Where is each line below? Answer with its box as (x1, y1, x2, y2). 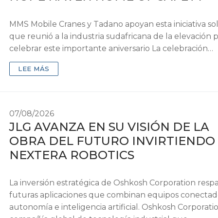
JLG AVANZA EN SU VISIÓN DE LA (9, 120, 210, 134)
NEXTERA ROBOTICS (9, 148, 135, 163)
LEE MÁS (18, 65, 50, 73)
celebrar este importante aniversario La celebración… (9, 44, 214, 54)
